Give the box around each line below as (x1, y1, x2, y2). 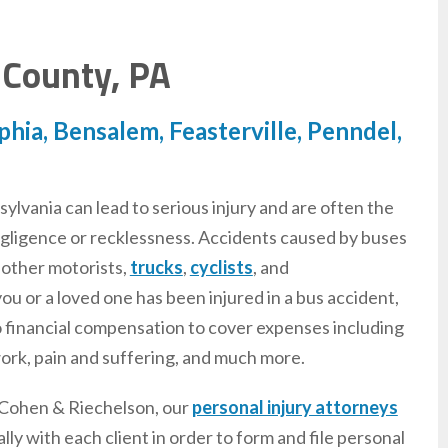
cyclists (189, 256, 253, 278)
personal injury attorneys (191, 396, 398, 418)
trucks (129, 256, 183, 278)
